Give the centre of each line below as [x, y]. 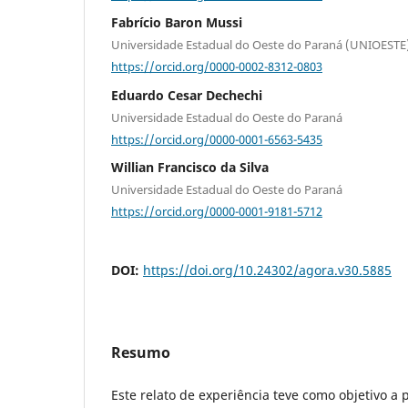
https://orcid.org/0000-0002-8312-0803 [217, 66]
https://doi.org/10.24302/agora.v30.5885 [267, 270]
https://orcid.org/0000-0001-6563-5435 [217, 139]
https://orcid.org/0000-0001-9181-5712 [217, 211]
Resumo [141, 352]
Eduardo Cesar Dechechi [187, 95]
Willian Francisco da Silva [190, 168]
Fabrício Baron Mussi [177, 23]
